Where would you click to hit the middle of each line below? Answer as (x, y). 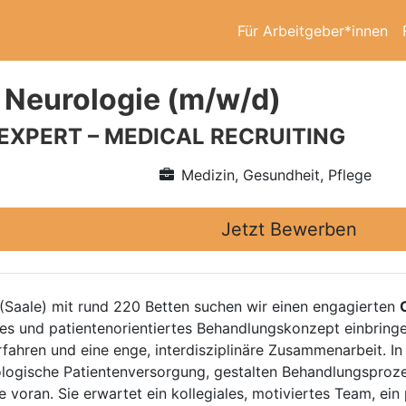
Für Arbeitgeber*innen (313, 30)
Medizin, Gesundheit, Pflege (276, 175)
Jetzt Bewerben (289, 229)
